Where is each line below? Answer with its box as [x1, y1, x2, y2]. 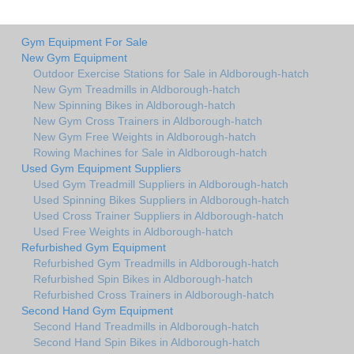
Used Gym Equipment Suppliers [21, 162, 181, 175]
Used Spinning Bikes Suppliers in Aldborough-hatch [33, 194, 289, 207]
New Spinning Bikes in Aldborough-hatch [33, 99, 235, 112]
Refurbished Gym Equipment [21, 241, 166, 254]
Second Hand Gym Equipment [21, 304, 173, 318]
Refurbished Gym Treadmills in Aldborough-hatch [33, 257, 279, 270]
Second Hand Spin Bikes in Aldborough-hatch [33, 336, 260, 349]
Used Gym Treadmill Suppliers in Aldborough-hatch [33, 178, 288, 191]
